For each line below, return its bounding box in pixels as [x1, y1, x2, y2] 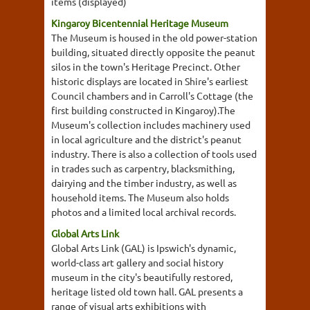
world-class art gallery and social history [51, 256, 224, 268]
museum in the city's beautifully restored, [51, 271, 232, 283]
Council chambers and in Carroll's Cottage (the [51, 89, 253, 102]
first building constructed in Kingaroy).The [51, 104, 235, 116]
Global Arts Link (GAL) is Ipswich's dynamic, [51, 241, 236, 254]
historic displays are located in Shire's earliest [51, 75, 248, 87]
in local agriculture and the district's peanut [51, 133, 241, 145]
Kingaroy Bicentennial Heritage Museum [51, 17, 228, 29]
